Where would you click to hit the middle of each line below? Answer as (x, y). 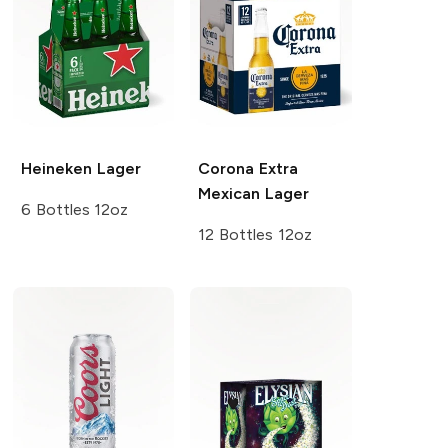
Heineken (56, 168)
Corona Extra (248, 168)
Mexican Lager (254, 193)
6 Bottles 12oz (74, 209)
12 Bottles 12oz (255, 234)
